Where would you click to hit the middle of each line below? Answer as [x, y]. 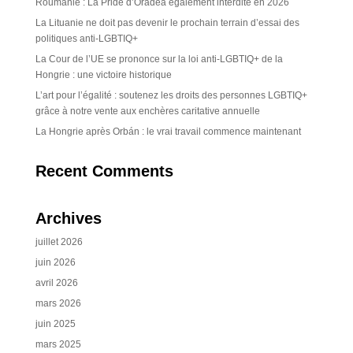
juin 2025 [55, 324]
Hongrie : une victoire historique [103, 75]
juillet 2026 [59, 242]
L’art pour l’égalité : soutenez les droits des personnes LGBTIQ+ [171, 95]
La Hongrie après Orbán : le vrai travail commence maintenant [168, 132]
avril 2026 [56, 283]
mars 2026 [58, 303]
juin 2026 [55, 262]
